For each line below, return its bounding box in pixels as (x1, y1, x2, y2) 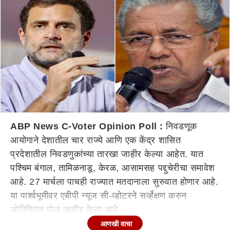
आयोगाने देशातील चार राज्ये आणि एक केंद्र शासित (10, 135, 181, 145)
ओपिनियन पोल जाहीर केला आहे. (10, 204, 121, 215)
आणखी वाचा (101, 220, 132, 228)
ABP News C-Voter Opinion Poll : (10, 121, 163, 131)
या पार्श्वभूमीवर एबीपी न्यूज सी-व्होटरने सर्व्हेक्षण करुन (10, 190, 187, 201)
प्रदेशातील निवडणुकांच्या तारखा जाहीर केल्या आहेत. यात (10, 149, 204, 159)
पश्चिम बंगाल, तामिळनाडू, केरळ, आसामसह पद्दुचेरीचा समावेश (10, 163, 215, 173)
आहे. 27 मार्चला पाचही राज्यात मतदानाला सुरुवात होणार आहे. (10, 177, 219, 187)
